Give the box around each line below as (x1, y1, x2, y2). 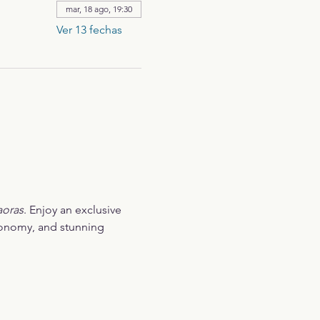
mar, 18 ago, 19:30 (65, 4, 132, 14)
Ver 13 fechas (56, 23, 122, 36)
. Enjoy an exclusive (23, 203, 124, 216)
